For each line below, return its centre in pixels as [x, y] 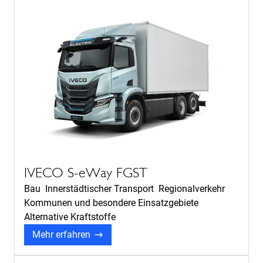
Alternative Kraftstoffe [70, 217]
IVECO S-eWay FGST [86, 173]
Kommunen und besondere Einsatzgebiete [112, 203]
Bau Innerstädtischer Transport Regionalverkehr [126, 189]
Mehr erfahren [61, 235]
